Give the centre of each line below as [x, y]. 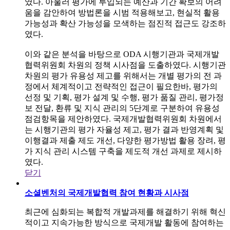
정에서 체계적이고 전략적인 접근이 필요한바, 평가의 [121, 86]
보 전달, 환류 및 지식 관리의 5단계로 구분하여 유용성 [122, 108]
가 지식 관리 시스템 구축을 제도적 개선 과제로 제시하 [123, 151]
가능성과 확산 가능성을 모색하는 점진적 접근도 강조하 [125, 23]
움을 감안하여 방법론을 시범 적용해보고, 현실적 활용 [122, 12]
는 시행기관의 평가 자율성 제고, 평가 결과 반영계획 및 [124, 129]
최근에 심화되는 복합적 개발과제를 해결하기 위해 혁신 [125, 212]
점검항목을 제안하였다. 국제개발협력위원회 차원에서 [123, 119]
